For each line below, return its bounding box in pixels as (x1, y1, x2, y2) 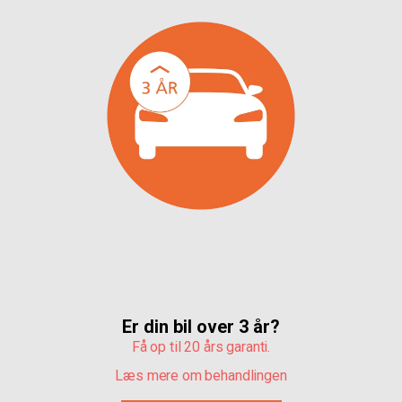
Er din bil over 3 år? (122, 315, 280, 337)
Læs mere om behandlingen (115, 366, 287, 384)
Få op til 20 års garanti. (131, 337, 271, 355)
